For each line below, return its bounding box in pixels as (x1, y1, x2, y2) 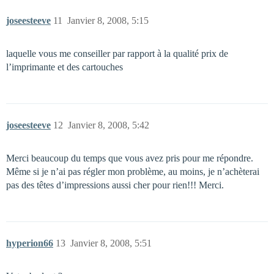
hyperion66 (6, 238, 53, 248)
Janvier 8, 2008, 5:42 (68, 120, 149, 130)
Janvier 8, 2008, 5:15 (67, 15, 149, 26)
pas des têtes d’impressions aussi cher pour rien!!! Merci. (6, 180, 224, 190)
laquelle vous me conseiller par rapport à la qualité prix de (6, 48, 228, 59)
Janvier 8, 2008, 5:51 (70, 238, 152, 248)
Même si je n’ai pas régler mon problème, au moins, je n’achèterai (6, 166, 259, 177)
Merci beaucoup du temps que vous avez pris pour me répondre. (6, 153, 253, 163)
